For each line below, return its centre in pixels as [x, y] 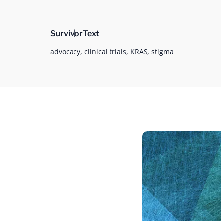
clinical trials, [106, 52]
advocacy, [66, 52]
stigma [163, 52]
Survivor [67, 33]
